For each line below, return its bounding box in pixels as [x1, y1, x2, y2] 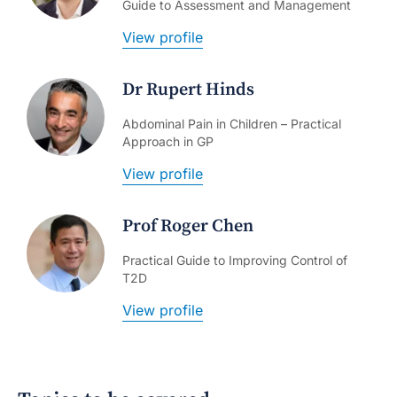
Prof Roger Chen [122, 215, 253, 238]
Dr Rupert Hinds [122, 79, 254, 102]
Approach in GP [122, 134, 214, 150]
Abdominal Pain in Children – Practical [122, 116, 341, 132]
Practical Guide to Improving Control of [122, 253, 347, 269]
